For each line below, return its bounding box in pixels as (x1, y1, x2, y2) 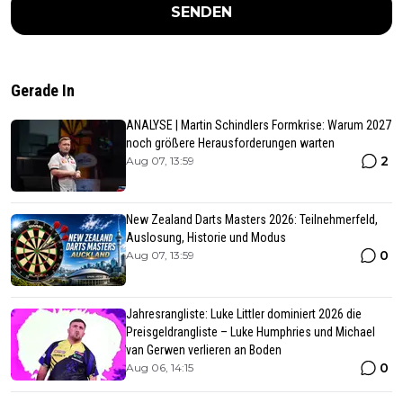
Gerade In (11, 81, 75, 101)
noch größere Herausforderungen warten (126, 136, 335, 151)
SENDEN (171, 4, 232, 22)
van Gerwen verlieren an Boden (126, 343, 282, 358)
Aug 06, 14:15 (126, 361, 193, 375)
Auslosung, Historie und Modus (126, 230, 286, 246)
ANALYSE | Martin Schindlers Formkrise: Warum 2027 (126, 118, 391, 133)
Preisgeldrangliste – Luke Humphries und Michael (126, 325, 375, 340)
